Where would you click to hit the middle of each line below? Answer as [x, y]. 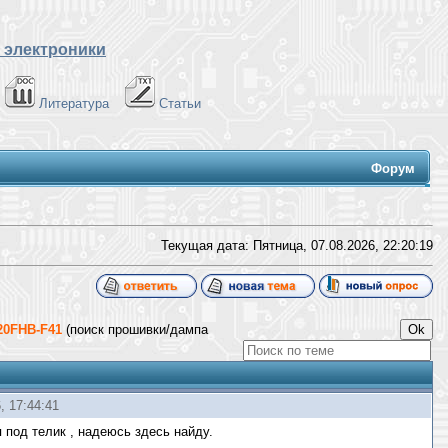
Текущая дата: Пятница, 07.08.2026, [272, 245]
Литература [73, 103]
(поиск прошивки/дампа [137, 329]
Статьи [179, 103]
